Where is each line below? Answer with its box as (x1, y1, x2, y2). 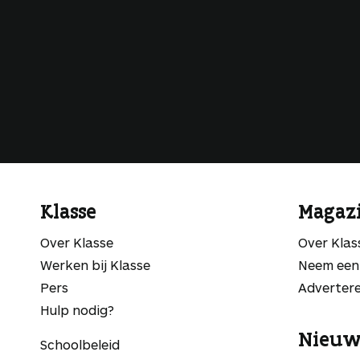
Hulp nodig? (40, 302, 114, 317)
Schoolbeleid (40, 337, 120, 352)
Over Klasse (40, 235, 113, 250)
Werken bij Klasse (40, 257, 150, 272)
